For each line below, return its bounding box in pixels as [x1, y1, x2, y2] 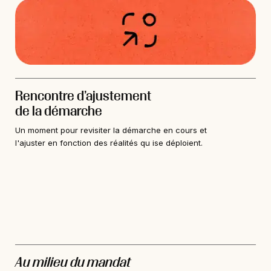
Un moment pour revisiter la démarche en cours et [15, 125, 207, 135]
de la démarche [15, 103, 102, 118]
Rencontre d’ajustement [15, 88, 151, 103]
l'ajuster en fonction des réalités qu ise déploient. [15, 137, 203, 148]
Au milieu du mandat [15, 254, 131, 269]
